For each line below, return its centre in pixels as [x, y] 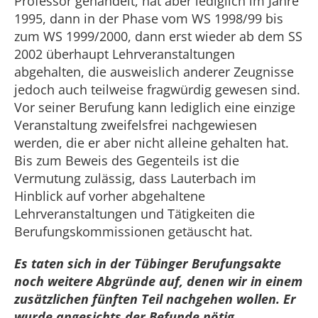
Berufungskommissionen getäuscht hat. [133, 231]
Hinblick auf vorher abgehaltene [110, 196]
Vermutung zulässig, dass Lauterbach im [135, 178]
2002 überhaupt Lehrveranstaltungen [125, 54]
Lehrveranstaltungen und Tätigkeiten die [135, 214]
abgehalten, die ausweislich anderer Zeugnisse [154, 72]
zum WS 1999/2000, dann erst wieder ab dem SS [158, 36]
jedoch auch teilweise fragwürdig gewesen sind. [157, 89]
